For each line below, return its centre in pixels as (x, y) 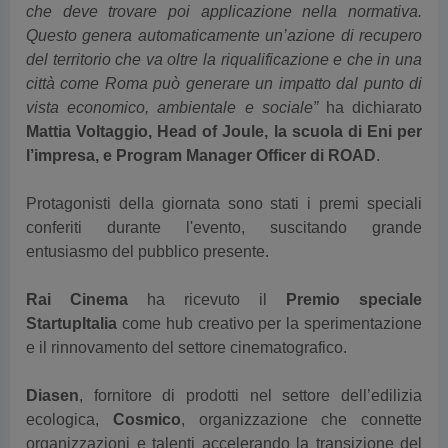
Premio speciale (354, 266)
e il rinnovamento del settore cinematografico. (186, 314)
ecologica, (69, 386)
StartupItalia (71, 290)
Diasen (52, 362)
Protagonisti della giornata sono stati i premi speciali (224, 170)
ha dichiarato (374, 74)
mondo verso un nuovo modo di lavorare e (180, 434)
